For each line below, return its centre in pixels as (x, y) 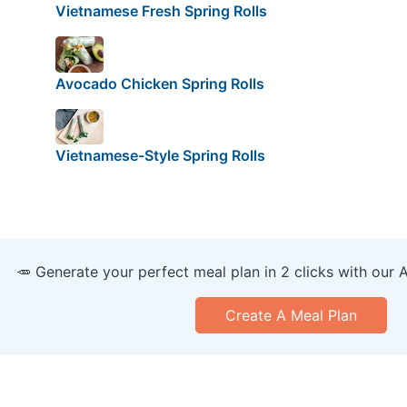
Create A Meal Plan (291, 316)
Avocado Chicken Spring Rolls (159, 83)
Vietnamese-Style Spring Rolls (160, 156)
